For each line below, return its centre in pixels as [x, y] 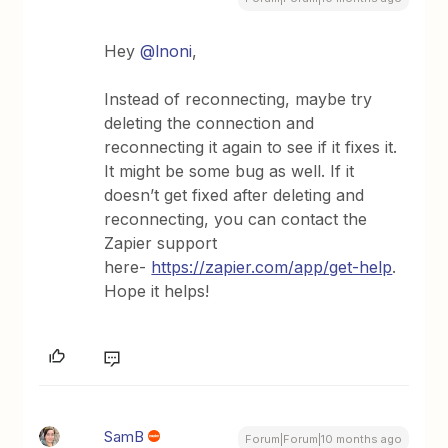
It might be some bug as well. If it [229, 170]
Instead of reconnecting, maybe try [238, 98]
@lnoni [166, 50]
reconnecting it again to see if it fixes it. [251, 146]
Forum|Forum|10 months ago [323, 438]
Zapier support [161, 242]
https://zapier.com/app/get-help [272, 266]
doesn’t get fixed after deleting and [234, 194]
